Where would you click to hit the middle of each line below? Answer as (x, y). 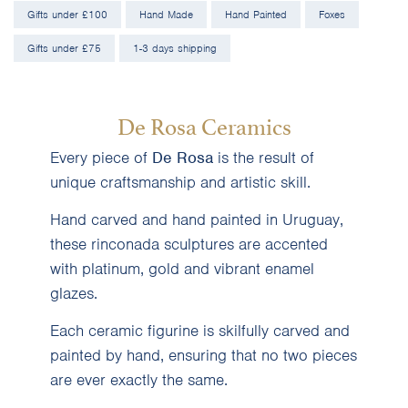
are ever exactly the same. (139, 380)
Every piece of (101, 158)
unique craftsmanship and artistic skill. (180, 183)
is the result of (264, 158)
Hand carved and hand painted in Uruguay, (197, 220)
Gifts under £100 (67, 15)
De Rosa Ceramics (204, 125)
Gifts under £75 (64, 49)
